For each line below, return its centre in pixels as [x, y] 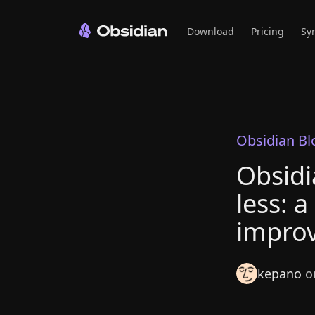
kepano [279, 274]
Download [211, 31]
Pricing [268, 31]
